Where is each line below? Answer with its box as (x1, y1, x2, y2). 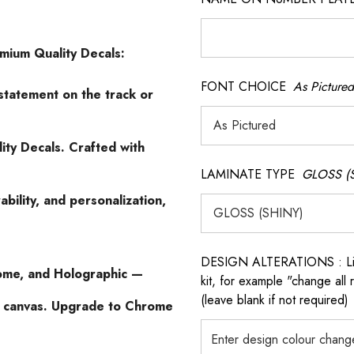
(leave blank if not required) (201, 291, 348, 309)
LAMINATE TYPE (201, 165, 295, 183)
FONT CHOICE (201, 77, 286, 96)
